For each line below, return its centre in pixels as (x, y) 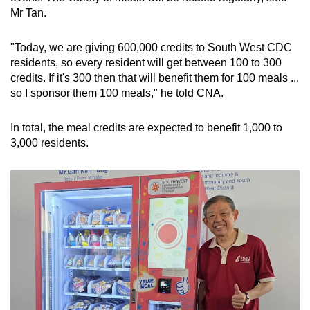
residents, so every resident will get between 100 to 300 (146, 62)
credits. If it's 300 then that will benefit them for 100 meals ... (155, 77)
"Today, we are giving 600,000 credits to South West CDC (151, 47)
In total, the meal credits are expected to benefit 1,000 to (146, 127)
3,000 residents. (49, 143)
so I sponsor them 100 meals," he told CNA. (117, 93)
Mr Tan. (28, 12)
